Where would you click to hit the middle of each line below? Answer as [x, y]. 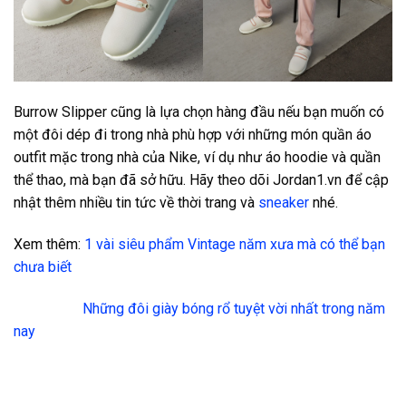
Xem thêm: [49, 244]
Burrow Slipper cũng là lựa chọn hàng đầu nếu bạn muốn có [199, 111]
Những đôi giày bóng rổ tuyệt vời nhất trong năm [234, 308]
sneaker [284, 202]
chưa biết [43, 266]
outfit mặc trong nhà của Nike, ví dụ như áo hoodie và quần [197, 157]
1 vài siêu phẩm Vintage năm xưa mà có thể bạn [235, 244]
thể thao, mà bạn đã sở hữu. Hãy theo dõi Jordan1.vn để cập [201, 179]
